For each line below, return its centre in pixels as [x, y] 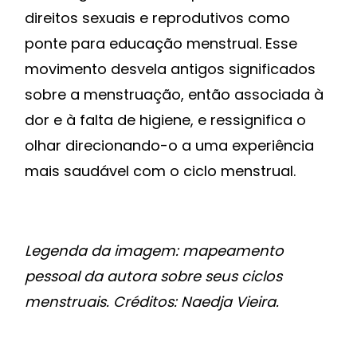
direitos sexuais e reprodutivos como [157, 18]
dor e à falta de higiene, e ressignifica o [165, 120]
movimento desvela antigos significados [170, 69]
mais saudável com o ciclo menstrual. [160, 171]
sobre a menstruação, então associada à [174, 95]
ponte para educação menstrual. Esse [161, 44]
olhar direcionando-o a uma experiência [169, 146]
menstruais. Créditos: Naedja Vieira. [152, 302]
